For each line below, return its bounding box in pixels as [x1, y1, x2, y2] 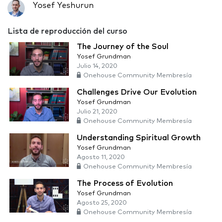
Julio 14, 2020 [77, 63, 117, 70]
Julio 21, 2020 [77, 109, 117, 115]
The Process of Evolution [77, 179, 173, 188]
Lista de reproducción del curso [7, 27, 127, 36]
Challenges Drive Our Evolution [77, 88, 197, 97]
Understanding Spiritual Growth [77, 134, 201, 142]
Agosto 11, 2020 [77, 154, 125, 161]
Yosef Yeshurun [33, 1, 94, 10]
